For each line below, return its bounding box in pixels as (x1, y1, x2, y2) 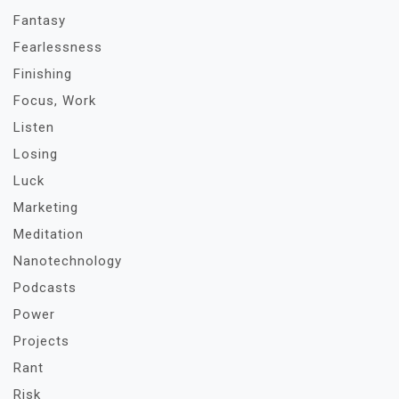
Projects (13, 333, 69, 349)
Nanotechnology (13, 253, 122, 269)
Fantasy (13, 12, 66, 28)
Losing (13, 146, 58, 162)
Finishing (13, 66, 72, 82)
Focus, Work (13, 93, 96, 109)
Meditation (13, 226, 84, 242)
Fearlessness (13, 39, 102, 55)
